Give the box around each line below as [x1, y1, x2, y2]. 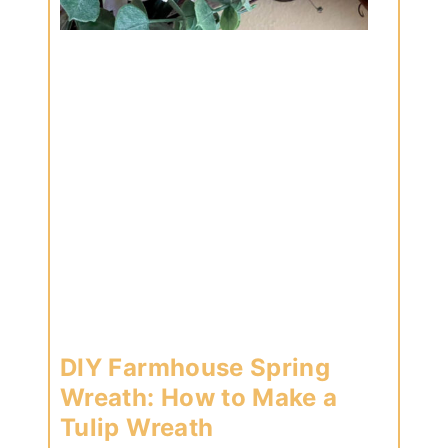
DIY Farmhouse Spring [60, 352, 331, 382]
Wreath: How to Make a [60, 382, 338, 412]
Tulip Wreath [60, 412, 214, 442]
